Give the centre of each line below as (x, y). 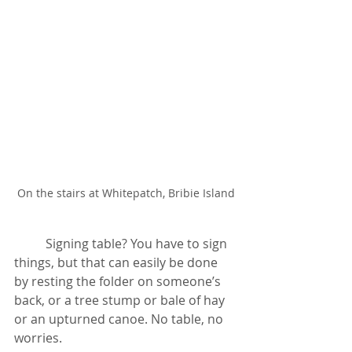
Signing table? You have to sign (30, 243)
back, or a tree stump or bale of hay (121, 300)
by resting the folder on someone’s (119, 281)
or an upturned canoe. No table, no (120, 319)
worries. (38, 337)
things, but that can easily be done (117, 262)
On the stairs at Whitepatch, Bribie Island (126, 192)
